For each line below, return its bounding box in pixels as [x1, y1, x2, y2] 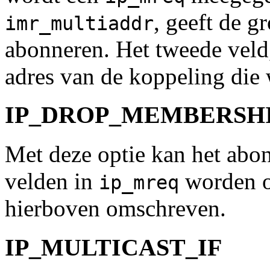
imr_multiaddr [5, 12, 154, 34]
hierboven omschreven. [5, 195, 226, 222]
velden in [5, 168, 99, 195]
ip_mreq [99, 172, 179, 194]
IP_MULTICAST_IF [5, 233, 222, 261]
